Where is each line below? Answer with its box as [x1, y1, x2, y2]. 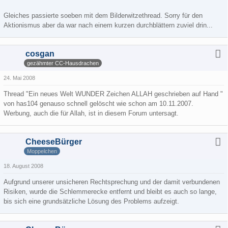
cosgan [25, 49, 54, 58]
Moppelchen [27, 148, 57, 154]
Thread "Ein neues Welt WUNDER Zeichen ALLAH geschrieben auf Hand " [4, 90, 223, 98]
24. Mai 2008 [4, 75, 35, 81]
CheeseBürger [25, 137, 82, 146]
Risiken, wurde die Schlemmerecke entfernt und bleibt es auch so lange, [4, 188, 217, 195]
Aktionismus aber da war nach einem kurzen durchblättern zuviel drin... [4, 21, 213, 29]
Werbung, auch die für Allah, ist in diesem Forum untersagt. [4, 109, 179, 117]
